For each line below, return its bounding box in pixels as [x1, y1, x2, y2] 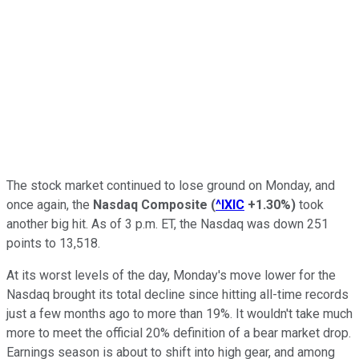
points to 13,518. [6, 235, 100, 251]
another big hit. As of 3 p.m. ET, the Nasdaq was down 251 [6, 216, 329, 232]
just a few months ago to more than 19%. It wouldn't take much [6, 305, 353, 321]
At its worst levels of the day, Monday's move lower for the [6, 267, 336, 283]
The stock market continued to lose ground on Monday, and [6, 177, 335, 193]
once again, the [6, 196, 93, 212]
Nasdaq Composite [93, 196, 208, 212]
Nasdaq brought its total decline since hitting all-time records [6, 286, 349, 302]
